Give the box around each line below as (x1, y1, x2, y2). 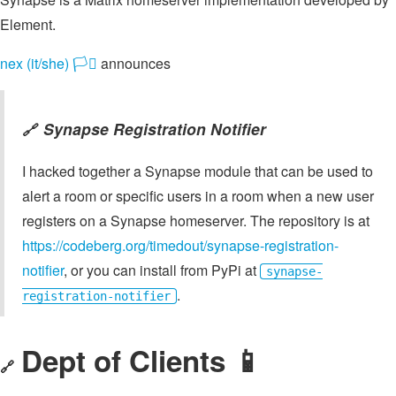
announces (97, 52, 171, 73)
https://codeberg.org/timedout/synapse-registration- (22, 235, 339, 256)
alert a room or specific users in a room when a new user (22, 186, 374, 207)
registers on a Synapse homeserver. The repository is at (22, 210, 369, 232)
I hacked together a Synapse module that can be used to (22, 161, 373, 182)
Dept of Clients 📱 (21, 339, 263, 382)
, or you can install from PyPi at (64, 260, 260, 281)
